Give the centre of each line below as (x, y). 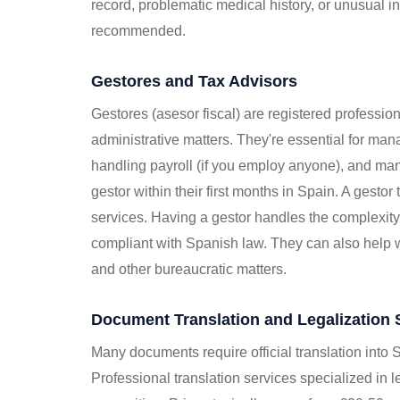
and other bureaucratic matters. (189, 269)
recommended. (138, 30)
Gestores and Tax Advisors (194, 81)
